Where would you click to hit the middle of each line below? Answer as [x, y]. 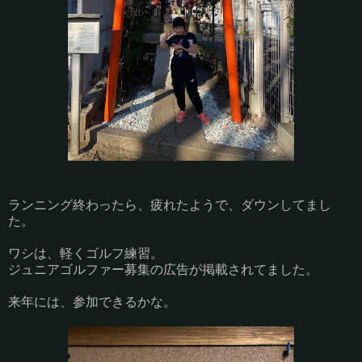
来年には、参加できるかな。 [92, 302]
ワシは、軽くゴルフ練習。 [86, 254]
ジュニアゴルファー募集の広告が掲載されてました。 [163, 270]
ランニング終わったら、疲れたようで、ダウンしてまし [170, 205]
